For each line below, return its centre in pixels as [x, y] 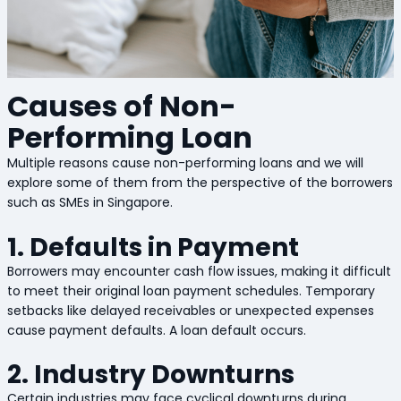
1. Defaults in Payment [153, 247]
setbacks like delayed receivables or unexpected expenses [190, 310]
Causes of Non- [121, 107]
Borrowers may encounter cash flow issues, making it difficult [199, 271]
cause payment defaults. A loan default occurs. [158, 330]
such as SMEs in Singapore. [91, 203]
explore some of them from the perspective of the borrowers [200, 183]
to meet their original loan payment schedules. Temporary [191, 290]
